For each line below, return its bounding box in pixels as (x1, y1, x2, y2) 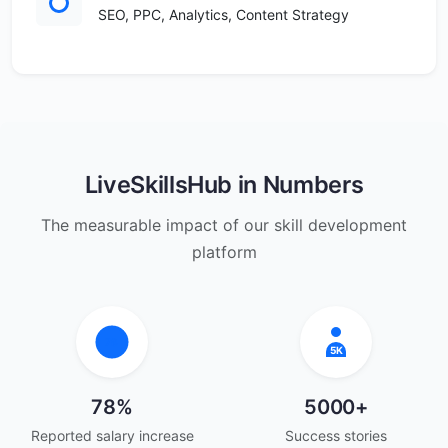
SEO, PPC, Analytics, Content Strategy (98, 6, 349, 23)
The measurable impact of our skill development (41, 215, 407, 235)
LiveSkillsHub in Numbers (84, 170, 364, 199)
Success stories (285, 427, 387, 444)
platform (191, 242, 257, 262)
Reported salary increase (30, 427, 194, 444)
